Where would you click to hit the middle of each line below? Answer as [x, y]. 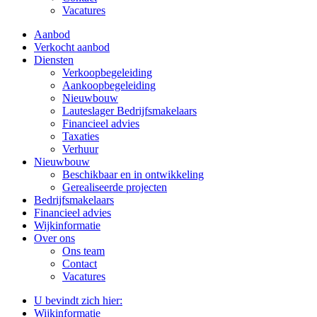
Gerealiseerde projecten [115, 187]
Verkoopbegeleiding [107, 73]
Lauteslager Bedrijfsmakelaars [129, 111]
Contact [80, 264]
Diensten [54, 60]
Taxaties [81, 136]
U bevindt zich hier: [78, 300]
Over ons [54, 238]
